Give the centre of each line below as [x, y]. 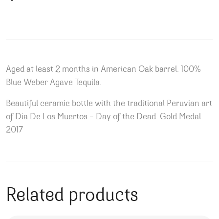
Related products [72, 196]
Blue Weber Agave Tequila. [54, 83]
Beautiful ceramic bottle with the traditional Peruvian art [109, 104]
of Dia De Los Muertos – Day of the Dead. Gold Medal [103, 117]
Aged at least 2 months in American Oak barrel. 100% [103, 70]
